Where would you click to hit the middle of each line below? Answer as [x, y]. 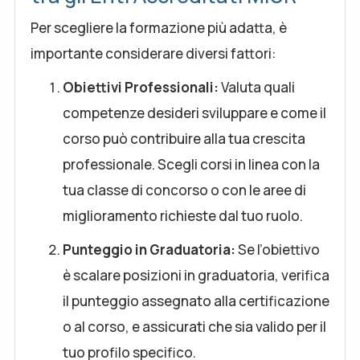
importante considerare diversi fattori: [153, 53]
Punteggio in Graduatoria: [149, 250]
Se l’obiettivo [278, 250]
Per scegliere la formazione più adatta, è [159, 28]
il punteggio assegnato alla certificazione [196, 301]
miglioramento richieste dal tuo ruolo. [183, 216]
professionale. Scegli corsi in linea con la [191, 164]
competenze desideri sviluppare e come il [194, 113]
